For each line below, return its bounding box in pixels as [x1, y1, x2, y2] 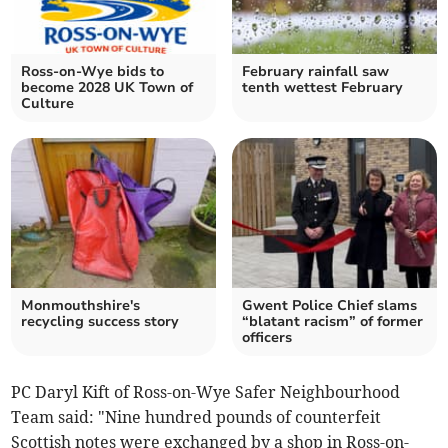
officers [242, 327, 292, 347]
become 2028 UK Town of [21, 77, 194, 97]
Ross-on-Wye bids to [21, 61, 165, 81]
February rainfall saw [242, 61, 389, 81]
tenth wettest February [242, 77, 403, 97]
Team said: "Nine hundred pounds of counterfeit [11, 406, 382, 427]
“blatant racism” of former [242, 311, 423, 331]
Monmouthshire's [21, 295, 141, 315]
